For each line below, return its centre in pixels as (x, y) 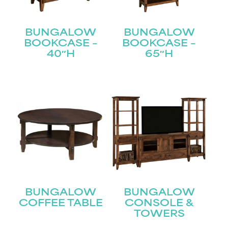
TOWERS (159, 214)
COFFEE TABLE (61, 204)
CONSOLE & (159, 204)
